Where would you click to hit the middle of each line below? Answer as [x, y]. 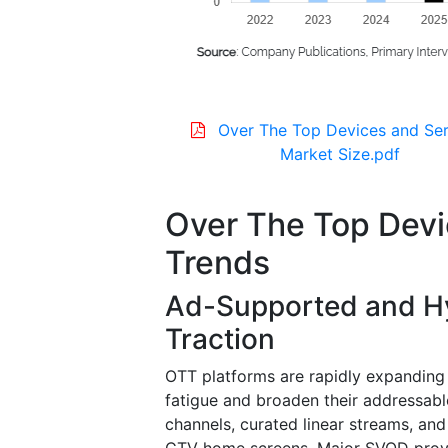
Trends [217, 262]
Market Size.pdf [339, 153]
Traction [220, 338]
